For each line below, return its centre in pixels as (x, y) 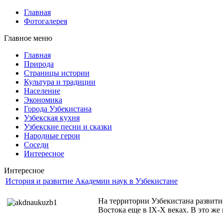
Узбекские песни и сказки (68, 127)
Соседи (36, 145)
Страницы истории (57, 73)
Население (42, 91)
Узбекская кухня (52, 118)
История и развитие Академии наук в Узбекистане (92, 181)
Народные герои (52, 136)
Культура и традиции (60, 82)
